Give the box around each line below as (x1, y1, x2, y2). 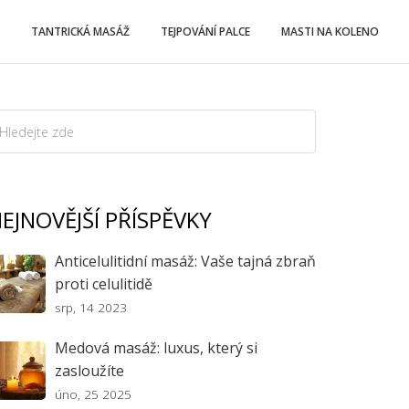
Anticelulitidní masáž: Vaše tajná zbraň (55, 251, 316, 271)
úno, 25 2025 (55, 385, 131, 403)
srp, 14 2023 (55, 299, 127, 316)
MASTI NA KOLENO (281, 24, 379, 39)
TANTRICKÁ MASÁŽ (31, 24, 130, 39)
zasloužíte (55, 361, 124, 381)
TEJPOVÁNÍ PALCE (161, 24, 250, 39)
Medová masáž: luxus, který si (55, 338, 257, 358)
